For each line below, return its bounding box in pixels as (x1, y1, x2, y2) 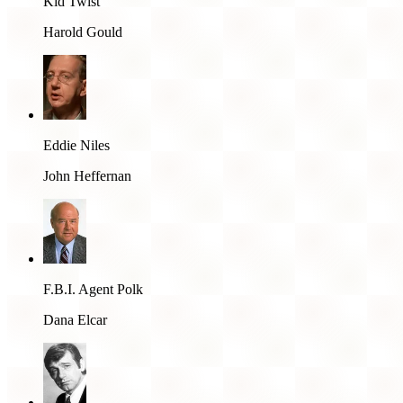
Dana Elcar (43, 311, 107, 327)
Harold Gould (43, 23, 122, 40)
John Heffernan (43, 167, 131, 184)
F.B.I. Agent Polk (43, 281, 143, 297)
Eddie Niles (43, 137, 110, 153)
